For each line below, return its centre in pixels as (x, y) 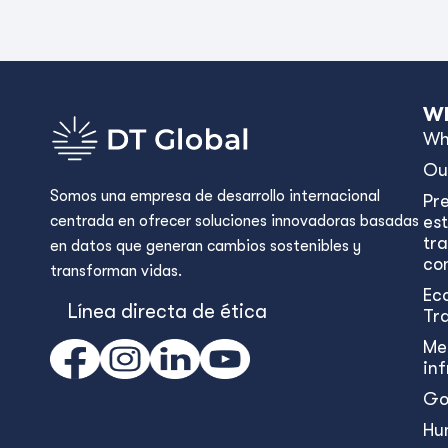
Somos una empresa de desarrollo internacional (215, 196)
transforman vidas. (116, 271)
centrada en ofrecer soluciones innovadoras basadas (234, 221)
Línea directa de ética (167, 311)
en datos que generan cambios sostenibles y (205, 246)
